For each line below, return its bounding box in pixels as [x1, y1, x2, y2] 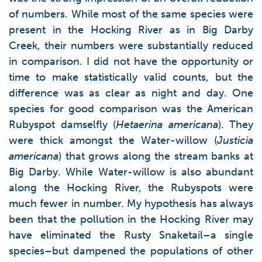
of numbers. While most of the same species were [9, 8, 253, 20]
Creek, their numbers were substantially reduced [9, 39, 253, 52]
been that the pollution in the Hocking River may [9, 213, 253, 226]
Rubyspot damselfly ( [9, 118, 116, 131]
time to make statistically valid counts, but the [9, 71, 253, 84]
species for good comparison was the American [9, 102, 253, 115]
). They [218, 118, 253, 131]
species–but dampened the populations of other [9, 244, 253, 257]
